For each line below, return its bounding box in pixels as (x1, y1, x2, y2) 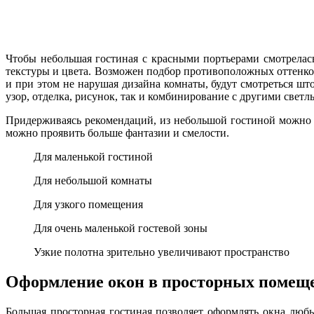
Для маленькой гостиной (34, 150, 153, 163)
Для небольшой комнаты (34, 174, 152, 186)
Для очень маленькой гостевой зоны (34, 221, 207, 234)
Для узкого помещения (34, 198, 143, 210)
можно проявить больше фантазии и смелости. (6, 126, 229, 139)
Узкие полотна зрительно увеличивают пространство (34, 245, 289, 258)
